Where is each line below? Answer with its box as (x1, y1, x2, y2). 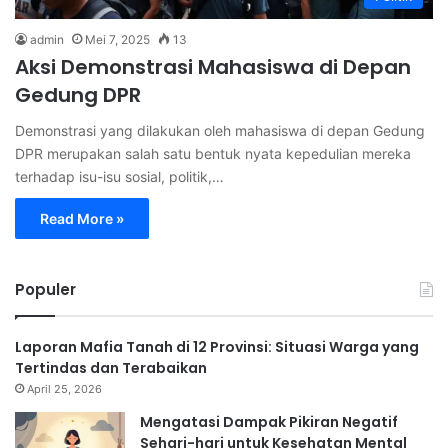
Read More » (40, 209, 124, 227)
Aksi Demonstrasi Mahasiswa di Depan (15, 52, 411, 81)
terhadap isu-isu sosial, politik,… (15, 167, 224, 185)
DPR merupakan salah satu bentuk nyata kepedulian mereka (15, 144, 411, 162)
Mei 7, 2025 (85, 31, 150, 47)
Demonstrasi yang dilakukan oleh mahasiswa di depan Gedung (15, 121, 425, 139)
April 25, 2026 (27, 381, 102, 396)
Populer (15, 278, 76, 300)
